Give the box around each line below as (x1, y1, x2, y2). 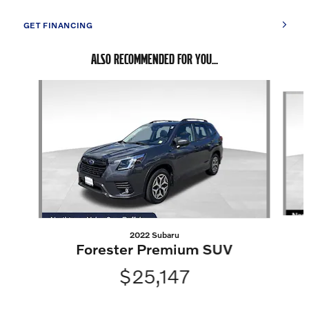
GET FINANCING (23, 19, 93, 30)
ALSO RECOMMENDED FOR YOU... (91, 50, 218, 68)
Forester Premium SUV (76, 240, 233, 258)
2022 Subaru (129, 230, 179, 241)
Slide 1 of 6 (5, 81, 52, 93)
